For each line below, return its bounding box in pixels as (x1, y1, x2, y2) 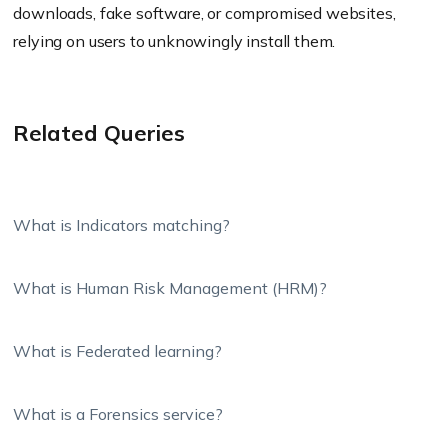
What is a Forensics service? (13, 404, 224, 424)
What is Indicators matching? (13, 215, 231, 235)
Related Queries (13, 119, 186, 147)
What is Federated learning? (13, 341, 223, 361)
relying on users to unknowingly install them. (13, 31, 336, 51)
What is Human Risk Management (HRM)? (13, 278, 328, 298)
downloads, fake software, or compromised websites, (13, 3, 396, 23)
